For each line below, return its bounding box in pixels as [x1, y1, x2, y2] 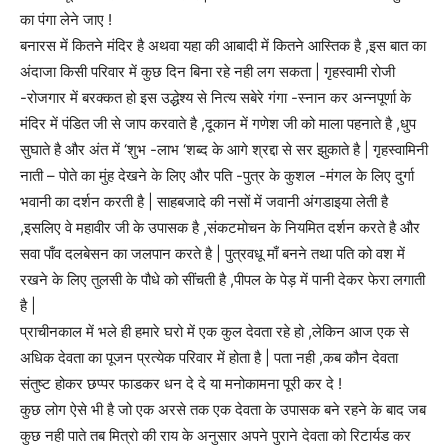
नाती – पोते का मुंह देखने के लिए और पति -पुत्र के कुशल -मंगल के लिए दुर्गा [20, 166, 414, 186]
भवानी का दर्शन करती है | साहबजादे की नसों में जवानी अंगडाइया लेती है [20, 192, 388, 212]
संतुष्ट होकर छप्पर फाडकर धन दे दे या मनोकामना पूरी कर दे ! [20, 374, 342, 394]
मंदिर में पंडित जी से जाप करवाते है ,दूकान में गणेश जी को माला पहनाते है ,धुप [20, 114, 416, 134]
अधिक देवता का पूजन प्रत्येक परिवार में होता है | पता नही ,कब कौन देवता [20, 348, 398, 368]
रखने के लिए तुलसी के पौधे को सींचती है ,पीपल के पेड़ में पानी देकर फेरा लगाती [20, 270, 425, 290]
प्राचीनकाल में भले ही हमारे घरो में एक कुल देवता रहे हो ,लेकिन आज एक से [20, 322, 409, 342]
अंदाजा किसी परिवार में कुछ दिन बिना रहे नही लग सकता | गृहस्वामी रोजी [20, 62, 395, 82]
